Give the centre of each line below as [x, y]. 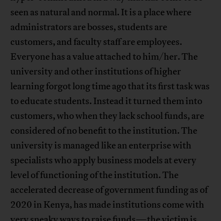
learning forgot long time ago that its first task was [110, 87]
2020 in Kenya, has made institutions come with [108, 205]
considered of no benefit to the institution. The [104, 131]
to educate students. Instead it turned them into [107, 101]
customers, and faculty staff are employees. [96, 42]
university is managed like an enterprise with [101, 146]
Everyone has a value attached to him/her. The [104, 57]
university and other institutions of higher [96, 72]
